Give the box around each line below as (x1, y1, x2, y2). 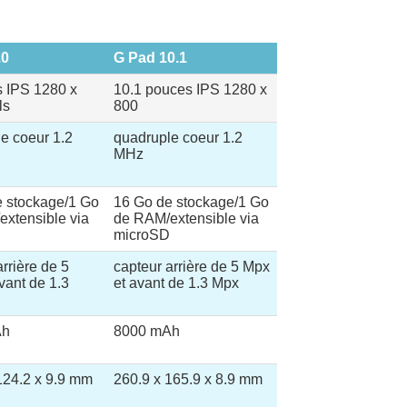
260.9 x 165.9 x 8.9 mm (114, 372, 263, 387)
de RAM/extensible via (114, 211, 259, 226)
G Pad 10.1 (114, 50, 187, 65)
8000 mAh (114, 323, 180, 339)
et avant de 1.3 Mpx (114, 275, 239, 291)
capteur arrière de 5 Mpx (114, 259, 270, 274)
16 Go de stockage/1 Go (114, 194, 269, 210)
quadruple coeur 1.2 (114, 130, 243, 145)
